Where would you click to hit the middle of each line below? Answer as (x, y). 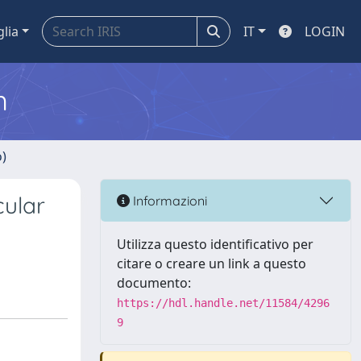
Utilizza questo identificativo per (215, 244)
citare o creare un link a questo (212, 263)
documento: (154, 283)
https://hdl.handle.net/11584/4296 (223, 303)
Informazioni (168, 200)
